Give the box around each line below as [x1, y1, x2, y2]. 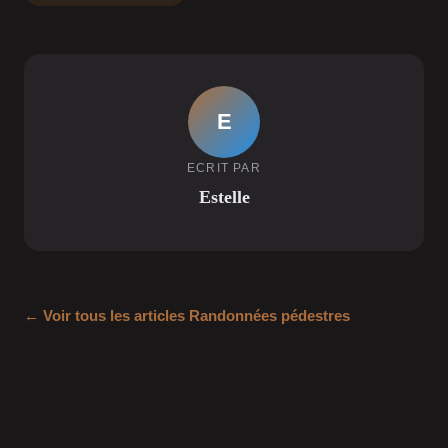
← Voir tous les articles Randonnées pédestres [24, 307, 350, 325]
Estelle [198, 186, 250, 207]
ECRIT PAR [187, 160, 261, 175]
